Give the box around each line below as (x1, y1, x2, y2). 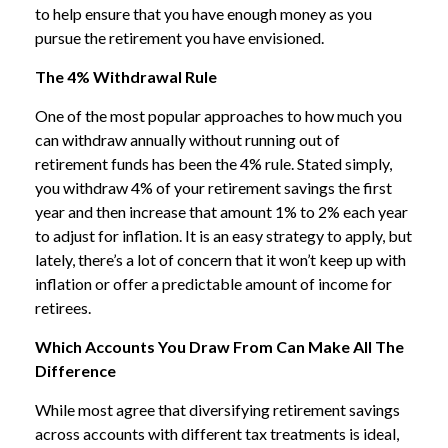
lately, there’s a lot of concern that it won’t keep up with (35, 250, 406, 269)
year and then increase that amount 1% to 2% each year (35, 202, 408, 221)
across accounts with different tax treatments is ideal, (35, 424, 399, 443)
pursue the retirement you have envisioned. (35, 28, 324, 47)
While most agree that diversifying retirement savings (35, 400, 400, 419)
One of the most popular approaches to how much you (35, 106, 402, 125)
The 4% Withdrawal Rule (35, 67, 217, 86)
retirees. (35, 298, 94, 317)
